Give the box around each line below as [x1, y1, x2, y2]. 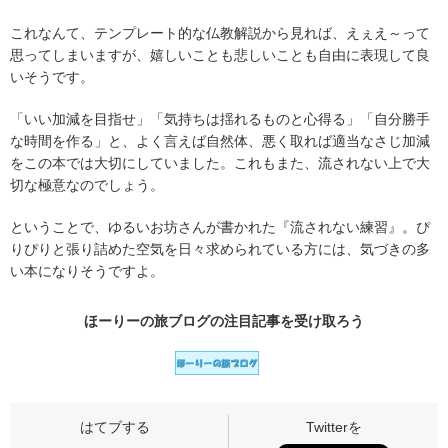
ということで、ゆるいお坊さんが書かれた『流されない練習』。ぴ [10, 219, 430, 235]
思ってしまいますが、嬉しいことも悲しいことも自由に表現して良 [10, 47, 430, 63]
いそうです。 [10, 69, 94, 85]
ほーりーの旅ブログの [84, 313, 224, 329]
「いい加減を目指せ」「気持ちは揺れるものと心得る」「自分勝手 [10, 111, 430, 127]
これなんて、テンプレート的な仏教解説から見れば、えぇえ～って [10, 25, 430, 41]
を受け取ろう [280, 313, 364, 329]
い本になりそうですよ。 [10, 263, 164, 279]
